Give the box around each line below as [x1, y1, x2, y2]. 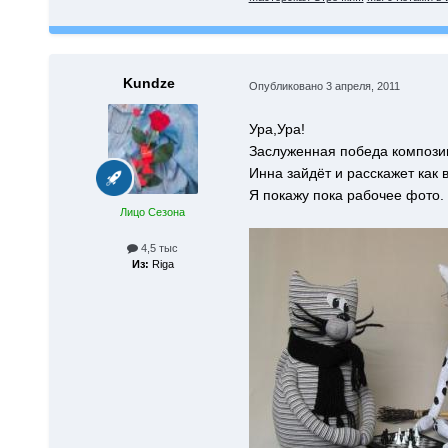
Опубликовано [248, 80, 326, 93]
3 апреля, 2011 [325, 80, 400, 93]
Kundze [122, 75, 175, 92]
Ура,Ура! [248, 121, 305, 138]
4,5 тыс [138, 242, 179, 255]
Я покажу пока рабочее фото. [248, 187, 444, 204]
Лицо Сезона [120, 206, 186, 219]
